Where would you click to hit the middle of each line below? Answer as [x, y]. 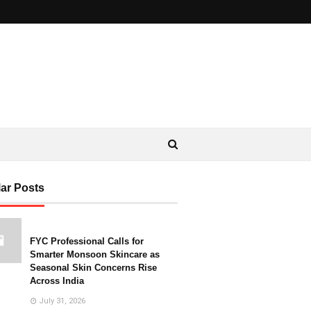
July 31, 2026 [62, 301]
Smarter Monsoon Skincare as [95, 254]
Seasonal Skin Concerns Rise [93, 268]
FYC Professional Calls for [87, 241]
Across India [57, 281]
